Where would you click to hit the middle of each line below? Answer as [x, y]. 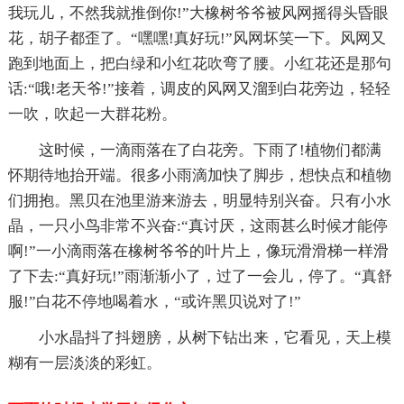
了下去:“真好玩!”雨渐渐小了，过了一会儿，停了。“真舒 [200, 276]
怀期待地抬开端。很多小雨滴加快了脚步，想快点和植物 [199, 175]
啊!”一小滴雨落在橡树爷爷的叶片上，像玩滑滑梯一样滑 [198, 251]
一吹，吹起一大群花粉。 [92, 114]
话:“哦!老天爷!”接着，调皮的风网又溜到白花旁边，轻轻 [199, 88]
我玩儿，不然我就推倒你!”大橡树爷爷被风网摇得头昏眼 [198, 13]
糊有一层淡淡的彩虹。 [84, 363]
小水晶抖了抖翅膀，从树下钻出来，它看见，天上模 [215, 337]
